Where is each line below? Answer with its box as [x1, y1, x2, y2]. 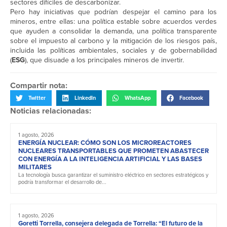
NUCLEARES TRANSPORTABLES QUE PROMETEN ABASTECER [18, 145, 209, 156]
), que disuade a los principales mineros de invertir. [25, 55, 184, 66]
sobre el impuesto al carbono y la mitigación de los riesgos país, [10, 35, 217, 47]
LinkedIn [74, 94, 96, 102]
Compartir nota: [10, 80, 67, 92]
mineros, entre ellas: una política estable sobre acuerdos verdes [10, 16, 217, 27]
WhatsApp [125, 94, 150, 102]
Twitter [28, 94, 46, 102]
